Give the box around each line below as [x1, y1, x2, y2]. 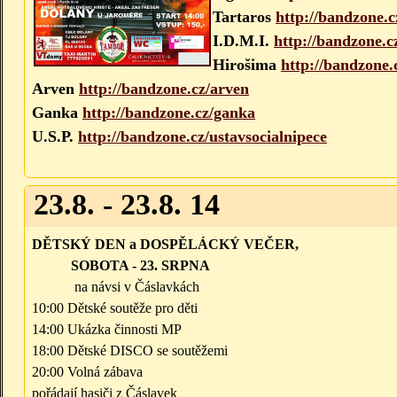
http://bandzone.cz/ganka [82, 104, 255, 122]
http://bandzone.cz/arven [79, 80, 249, 98]
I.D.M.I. [213, 32, 274, 51]
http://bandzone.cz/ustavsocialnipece [78, 128, 327, 146]
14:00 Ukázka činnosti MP [32, 322, 182, 338]
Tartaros [213, 8, 276, 27]
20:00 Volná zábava [32, 364, 143, 380]
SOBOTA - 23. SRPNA [32, 258, 210, 274]
